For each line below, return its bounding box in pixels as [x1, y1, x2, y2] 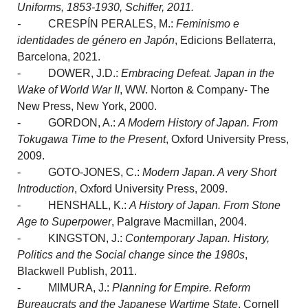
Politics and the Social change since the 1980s [17, 248, 245, 261]
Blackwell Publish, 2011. [17, 265, 137, 277]
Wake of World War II [17, 83, 120, 96]
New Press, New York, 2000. [17, 100, 157, 112]
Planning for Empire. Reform [112, 281, 251, 294]
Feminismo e [173, 17, 240, 30]
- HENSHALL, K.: [17, 199, 130, 211]
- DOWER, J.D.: [17, 67, 122, 79]
